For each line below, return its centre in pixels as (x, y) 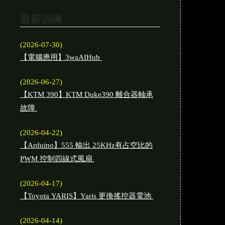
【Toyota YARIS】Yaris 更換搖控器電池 (87, 196)
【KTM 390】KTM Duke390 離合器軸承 (87, 94)
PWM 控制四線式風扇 (57, 159)
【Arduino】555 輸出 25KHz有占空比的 (86, 145)
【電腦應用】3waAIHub (61, 57)
